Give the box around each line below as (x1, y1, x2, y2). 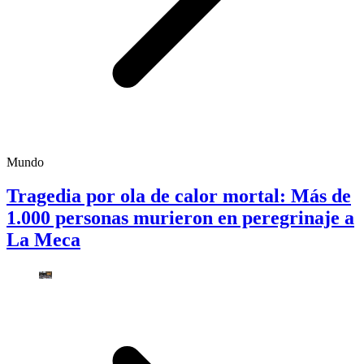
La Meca (6, 229, 80, 251)
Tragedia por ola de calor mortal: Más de (6, 185, 351, 207)
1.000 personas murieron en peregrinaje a (6, 207, 354, 229)
